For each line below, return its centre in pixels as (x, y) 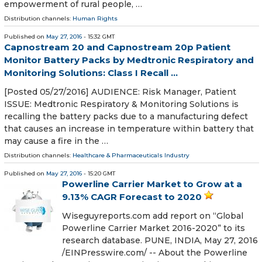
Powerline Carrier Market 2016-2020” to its (154, 228)
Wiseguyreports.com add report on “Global (153, 216)
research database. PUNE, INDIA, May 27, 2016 (160, 241)
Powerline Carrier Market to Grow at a (152, 184)
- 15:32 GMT (98, 36)
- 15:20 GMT (99, 174)
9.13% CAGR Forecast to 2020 (132, 197)
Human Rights (95, 18)
